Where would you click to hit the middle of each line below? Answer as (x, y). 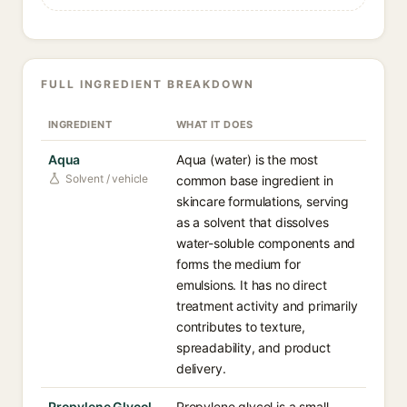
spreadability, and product (253, 347)
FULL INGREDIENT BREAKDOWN (148, 84)
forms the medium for (238, 264)
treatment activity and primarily (267, 306)
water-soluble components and (266, 243)
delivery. (201, 368)
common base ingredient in (255, 180)
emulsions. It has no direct (252, 285)
